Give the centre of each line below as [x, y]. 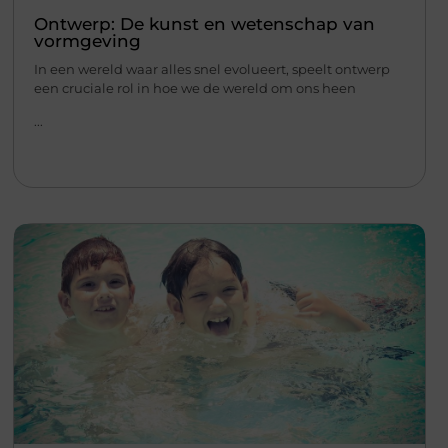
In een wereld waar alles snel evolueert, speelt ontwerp [211, 68]
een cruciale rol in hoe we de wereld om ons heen [194, 87]
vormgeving [87, 40]
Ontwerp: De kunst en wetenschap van [204, 23]
